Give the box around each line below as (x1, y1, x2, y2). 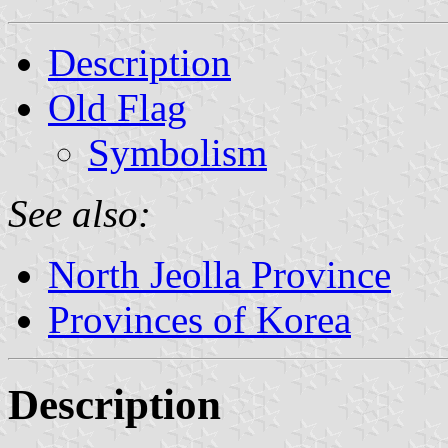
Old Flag (48, 85, 187, 129)
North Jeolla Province (48, 252, 391, 296)
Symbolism (88, 130, 267, 174)
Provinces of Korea (48, 297, 351, 341)
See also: (8, 191, 151, 235)
